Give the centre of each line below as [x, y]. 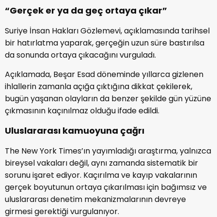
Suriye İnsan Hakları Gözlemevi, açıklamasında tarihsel [107, 31]
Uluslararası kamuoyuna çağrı [75, 130]
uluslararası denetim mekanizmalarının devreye [95, 199]
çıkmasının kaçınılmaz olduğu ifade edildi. [82, 110]
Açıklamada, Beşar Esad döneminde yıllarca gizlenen [104, 74]
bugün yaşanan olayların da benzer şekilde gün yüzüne [108, 98]
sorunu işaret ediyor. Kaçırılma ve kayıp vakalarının [101, 175]
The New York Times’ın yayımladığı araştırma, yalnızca [108, 151]
